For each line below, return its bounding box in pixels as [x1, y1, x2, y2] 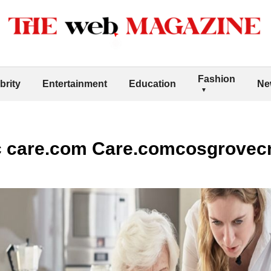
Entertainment [42, 78, 107, 89]
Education [129, 78, 176, 89]
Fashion [198, 73, 235, 84]
